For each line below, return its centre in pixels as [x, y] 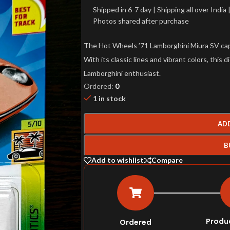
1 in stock [110, 98]
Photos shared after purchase [141, 21]
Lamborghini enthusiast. [122, 73]
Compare [167, 160]
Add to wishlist [118, 160]
